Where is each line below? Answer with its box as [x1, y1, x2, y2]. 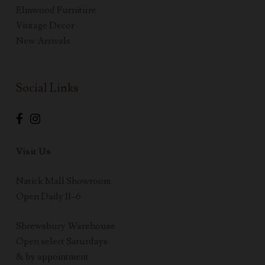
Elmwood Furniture [15, 4, 96, 17]
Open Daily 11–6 [15, 190, 81, 203]
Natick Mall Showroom [15, 175, 111, 188]
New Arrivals [15, 35, 70, 47]
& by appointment [15, 251, 89, 263]
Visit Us [15, 146, 51, 158]
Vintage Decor [15, 20, 75, 32]
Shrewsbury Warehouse [15, 220, 115, 232]
